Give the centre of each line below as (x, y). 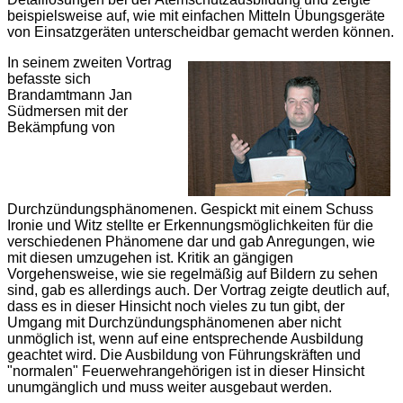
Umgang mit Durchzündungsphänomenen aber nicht (174, 322)
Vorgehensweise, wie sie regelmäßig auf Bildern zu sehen (193, 274)
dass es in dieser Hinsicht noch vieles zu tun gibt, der (176, 306)
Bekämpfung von (61, 127)
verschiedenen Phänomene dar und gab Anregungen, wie (191, 242)
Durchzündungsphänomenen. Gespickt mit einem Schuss (190, 209)
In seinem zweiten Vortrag (90, 63)
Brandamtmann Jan (70, 95)
